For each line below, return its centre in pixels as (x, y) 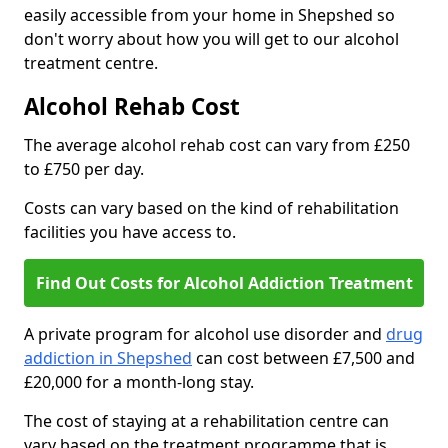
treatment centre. (91, 63)
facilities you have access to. (130, 232)
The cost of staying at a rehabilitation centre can (206, 421)
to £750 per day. (84, 169)
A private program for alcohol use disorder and (205, 334)
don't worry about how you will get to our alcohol (211, 39)
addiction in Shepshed (108, 358)
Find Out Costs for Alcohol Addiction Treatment (224, 283)
